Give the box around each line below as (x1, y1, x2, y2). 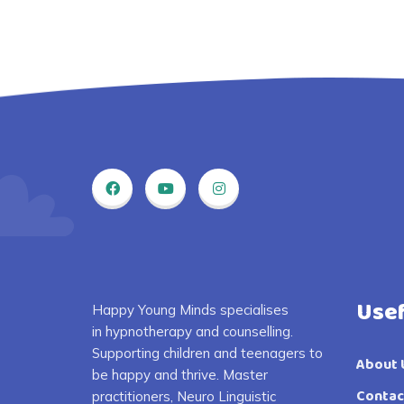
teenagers (241, 344, 306, 362)
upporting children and (100, 344, 241, 362)
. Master (216, 366, 268, 383)
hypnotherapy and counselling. (106, 323, 293, 340)
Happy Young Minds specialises (92, 301, 289, 318)
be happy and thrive (92, 366, 216, 383)
